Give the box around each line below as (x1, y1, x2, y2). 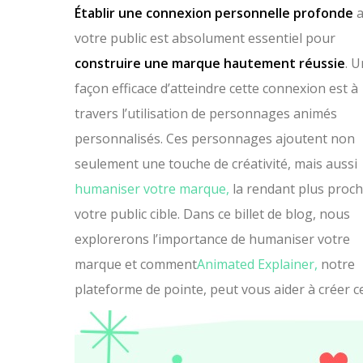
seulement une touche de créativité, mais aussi (75, 155, 357, 173)
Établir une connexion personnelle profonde (75, 4, 353, 22)
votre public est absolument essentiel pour (75, 29, 335, 47)
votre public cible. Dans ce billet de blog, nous (75, 205, 350, 223)
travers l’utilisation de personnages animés (75, 105, 337, 122)
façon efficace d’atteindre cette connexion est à (75, 79, 358, 97)
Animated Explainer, (197, 255, 318, 273)
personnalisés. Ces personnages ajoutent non (75, 130, 355, 147)
